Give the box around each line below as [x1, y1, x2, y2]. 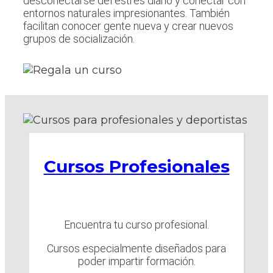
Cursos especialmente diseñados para [47, 242, 226, 255]
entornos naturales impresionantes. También [23, 7, 230, 20]
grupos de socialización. [23, 32, 135, 46]
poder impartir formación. [77, 255, 196, 268]
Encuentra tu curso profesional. [64, 218, 209, 232]
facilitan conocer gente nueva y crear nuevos [23, 19, 233, 33]
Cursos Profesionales [43, 156, 230, 177]
